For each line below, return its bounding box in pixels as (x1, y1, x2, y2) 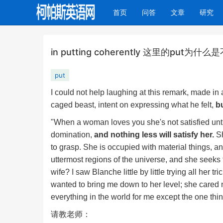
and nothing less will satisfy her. (94, 130, 214, 139)
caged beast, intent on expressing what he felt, (51, 101, 216, 109)
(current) (126, 7, 155, 16)
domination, (51, 130, 94, 139)
